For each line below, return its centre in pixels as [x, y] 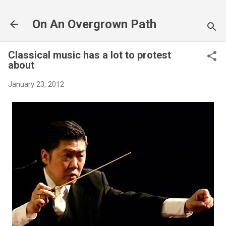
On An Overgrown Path [94, 24]
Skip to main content [113, 13]
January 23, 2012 [36, 84]
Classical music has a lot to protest [90, 55]
